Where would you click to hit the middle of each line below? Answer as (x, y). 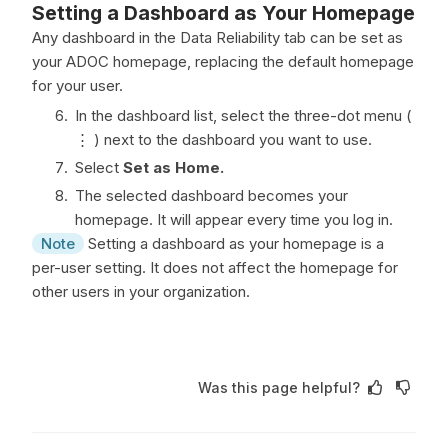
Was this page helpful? (279, 387)
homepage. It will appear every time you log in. (234, 219)
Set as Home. (173, 167)
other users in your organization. (141, 291)
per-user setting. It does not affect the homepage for (215, 267)
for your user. (77, 85)
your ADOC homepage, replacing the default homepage (223, 61)
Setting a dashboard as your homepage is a (234, 243)
